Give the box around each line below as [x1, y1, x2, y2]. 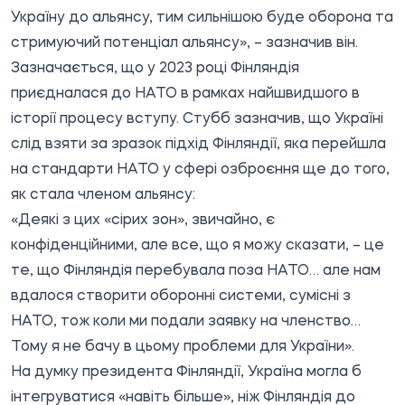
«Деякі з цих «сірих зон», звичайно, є [11, 212, 275, 228]
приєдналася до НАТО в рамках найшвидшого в [11, 86, 360, 101]
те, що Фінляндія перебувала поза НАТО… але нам [11, 263, 381, 278]
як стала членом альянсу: [11, 187, 195, 202]
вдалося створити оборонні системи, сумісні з [11, 288, 351, 304]
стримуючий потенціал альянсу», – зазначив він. [11, 35, 358, 51]
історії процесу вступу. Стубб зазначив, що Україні [11, 111, 383, 127]
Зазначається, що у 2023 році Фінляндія [11, 61, 299, 76]
